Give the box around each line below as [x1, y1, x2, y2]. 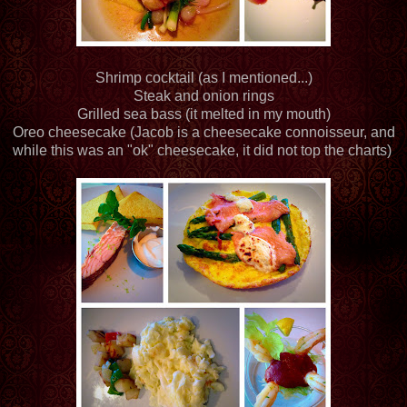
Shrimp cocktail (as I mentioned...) [94, 69, 313, 85]
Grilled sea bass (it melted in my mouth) [76, 105, 331, 122]
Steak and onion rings [133, 87, 274, 104]
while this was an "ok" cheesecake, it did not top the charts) [12, 142, 395, 158]
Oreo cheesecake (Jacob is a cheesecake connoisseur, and [12, 124, 395, 140]
